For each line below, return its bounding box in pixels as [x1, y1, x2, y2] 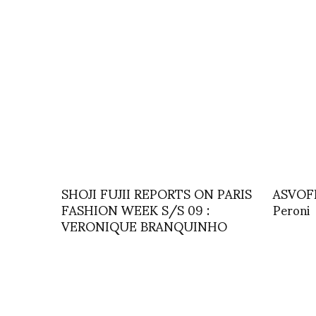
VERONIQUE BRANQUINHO [61, 207, 227, 245]
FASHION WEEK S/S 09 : [61, 190, 209, 229]
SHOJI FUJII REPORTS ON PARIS [61, 174, 252, 212]
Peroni [273, 190, 310, 229]
